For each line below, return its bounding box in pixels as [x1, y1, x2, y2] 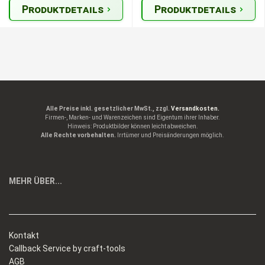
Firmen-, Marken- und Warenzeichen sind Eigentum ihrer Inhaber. [45, 114, 220, 121]
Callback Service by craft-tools [9, 244, 125, 254]
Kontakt [9, 231, 39, 241]
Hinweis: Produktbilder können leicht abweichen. [67, 123, 198, 130]
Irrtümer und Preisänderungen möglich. [116, 132, 224, 139]
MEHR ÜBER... [9, 176, 62, 186]
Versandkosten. [170, 105, 219, 112]
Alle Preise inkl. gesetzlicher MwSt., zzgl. [46, 105, 171, 112]
